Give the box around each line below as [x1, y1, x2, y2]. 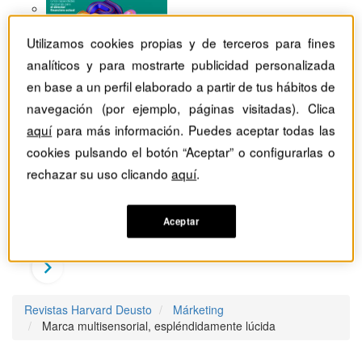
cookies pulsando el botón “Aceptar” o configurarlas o [27, 142, 335, 161]
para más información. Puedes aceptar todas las [52, 120, 335, 139]
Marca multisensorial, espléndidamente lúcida [42, 318, 276, 335]
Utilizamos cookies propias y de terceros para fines [27, 33, 335, 52]
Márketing [173, 301, 224, 318]
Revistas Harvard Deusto [24, 301, 152, 318]
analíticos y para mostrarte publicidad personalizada [27, 55, 335, 74]
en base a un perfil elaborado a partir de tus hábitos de [27, 77, 335, 95]
